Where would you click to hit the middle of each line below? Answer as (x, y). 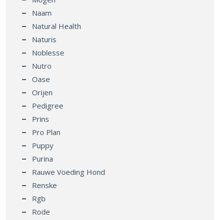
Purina (42, 158)
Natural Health (56, 26)
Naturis (44, 39)
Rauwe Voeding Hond (69, 172)
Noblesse (48, 52)
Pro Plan (46, 132)
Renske (44, 185)
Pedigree (48, 105)
